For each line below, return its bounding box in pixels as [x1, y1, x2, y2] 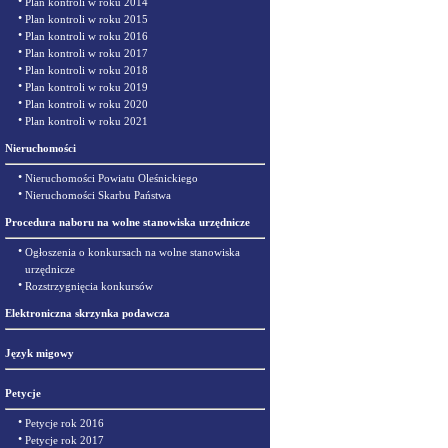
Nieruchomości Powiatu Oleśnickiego [25, 172, 198, 184]
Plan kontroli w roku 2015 [25, 13, 148, 25]
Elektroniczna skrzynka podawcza [5, 307, 170, 319]
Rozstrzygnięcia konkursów [25, 280, 153, 292]
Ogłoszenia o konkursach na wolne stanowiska [25, 246, 240, 258]
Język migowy [5, 347, 74, 359]
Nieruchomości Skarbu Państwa [25, 189, 171, 201]
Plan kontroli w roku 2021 [25, 115, 148, 127]
